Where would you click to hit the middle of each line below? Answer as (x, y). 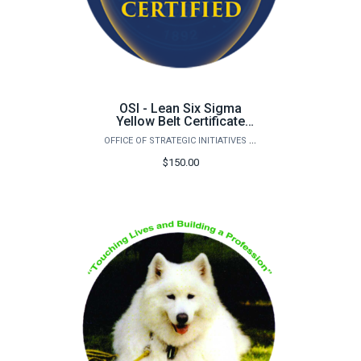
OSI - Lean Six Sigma (180, 109)
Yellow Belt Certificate (180, 122)
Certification (180, 135)
